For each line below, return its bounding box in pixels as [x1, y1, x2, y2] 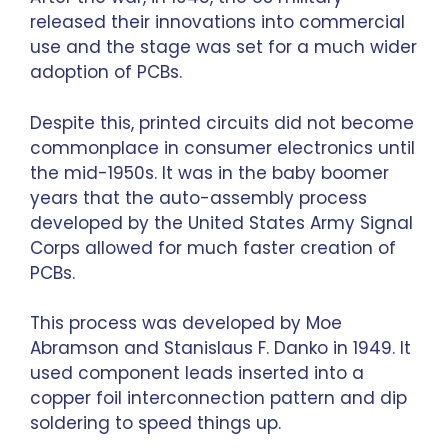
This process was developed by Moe [30, 311, 342, 335]
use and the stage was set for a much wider [30, 35, 417, 59]
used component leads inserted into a [30, 361, 364, 385]
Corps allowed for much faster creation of [30, 235, 396, 260]
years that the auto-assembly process [30, 185, 367, 210]
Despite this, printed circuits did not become [30, 110, 414, 135]
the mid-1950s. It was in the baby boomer [30, 160, 389, 185]
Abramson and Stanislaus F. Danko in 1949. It [30, 336, 411, 360]
